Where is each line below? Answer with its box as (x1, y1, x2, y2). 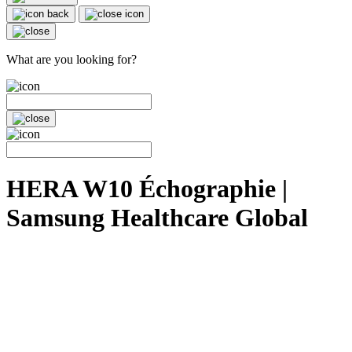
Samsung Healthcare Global (6, 203, 308, 233)
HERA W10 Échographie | (6, 174, 288, 203)
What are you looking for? (6, 52, 137, 66)
